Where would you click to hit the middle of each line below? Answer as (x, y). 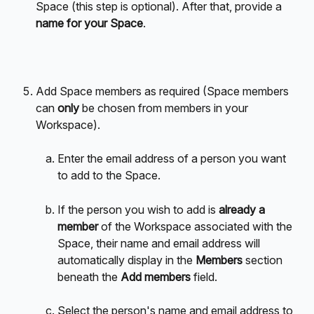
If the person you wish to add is (138, 209)
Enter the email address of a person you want (173, 159)
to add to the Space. (109, 176)
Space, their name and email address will (160, 243)
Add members (157, 277)
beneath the (89, 277)
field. (205, 277)
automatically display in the (127, 260)
